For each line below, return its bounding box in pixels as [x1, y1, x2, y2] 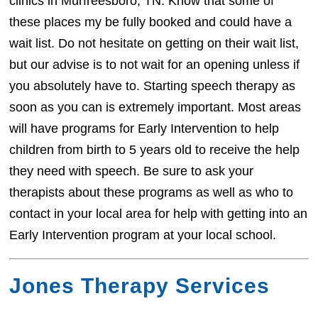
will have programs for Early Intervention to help [9, 121, 280, 136]
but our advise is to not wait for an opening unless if [9, 57, 300, 72]
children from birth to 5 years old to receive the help [9, 143, 300, 158]
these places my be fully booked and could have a [9, 15, 292, 30]
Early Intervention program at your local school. [9, 228, 277, 243]
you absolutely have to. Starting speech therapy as [9, 79, 296, 94]
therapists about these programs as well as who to [9, 185, 294, 200]
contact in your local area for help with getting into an [9, 207, 308, 221]
